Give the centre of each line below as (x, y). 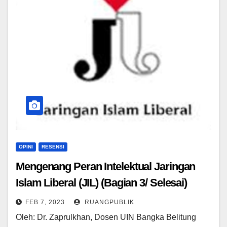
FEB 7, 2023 (45, 202)
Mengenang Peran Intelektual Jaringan (106, 167)
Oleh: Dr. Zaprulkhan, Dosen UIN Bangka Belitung (106, 217)
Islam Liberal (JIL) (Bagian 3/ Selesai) (102, 183)
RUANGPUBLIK (108, 202)
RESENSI (53, 147)
